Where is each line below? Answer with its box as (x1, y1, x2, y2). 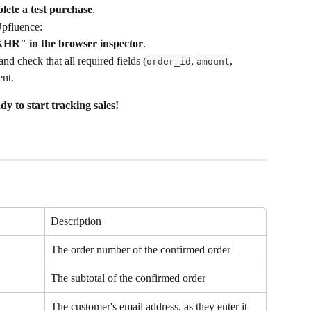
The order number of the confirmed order (51, 244, 230, 256)
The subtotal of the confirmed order (51, 272, 205, 285)
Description (51, 215, 101, 228)
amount (196, 56, 230, 67)
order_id (146, 56, 191, 67)
